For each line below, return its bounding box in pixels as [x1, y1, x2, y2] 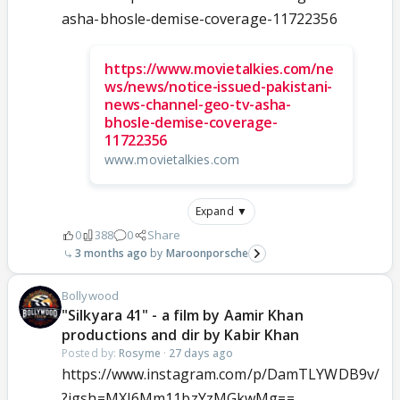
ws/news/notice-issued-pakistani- [104, 77, 332, 97]
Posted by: [62, 346, 120, 362]
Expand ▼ [196, 204, 247, 220]
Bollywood [62, 287, 119, 304]
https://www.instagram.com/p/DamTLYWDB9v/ [62, 364, 380, 385]
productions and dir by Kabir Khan [62, 325, 300, 346]
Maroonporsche [165, 246, 248, 262]
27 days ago [169, 346, 234, 362]
